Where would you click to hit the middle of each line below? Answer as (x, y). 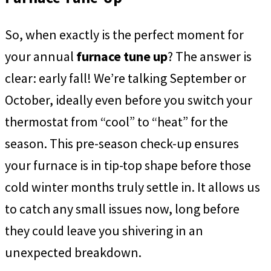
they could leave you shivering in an (104, 231)
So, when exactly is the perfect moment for (124, 35)
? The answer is (210, 57)
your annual (41, 57)
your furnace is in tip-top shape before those (128, 165)
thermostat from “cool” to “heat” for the (116, 122)
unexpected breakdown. (73, 253)
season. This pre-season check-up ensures (122, 144)
